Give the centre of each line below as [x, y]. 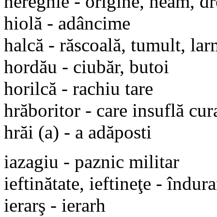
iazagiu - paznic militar [92, 161]
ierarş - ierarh [55, 205]
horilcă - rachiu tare [78, 88]
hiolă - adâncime [67, 23]
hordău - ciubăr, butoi [86, 66]
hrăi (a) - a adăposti [78, 132]
